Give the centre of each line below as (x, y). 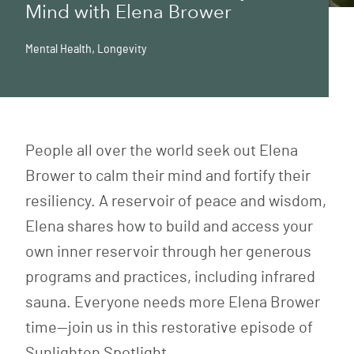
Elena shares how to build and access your (169, 226)
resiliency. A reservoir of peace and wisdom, (176, 201)
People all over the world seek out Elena (162, 151)
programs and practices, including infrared (170, 277)
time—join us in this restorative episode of (169, 328)
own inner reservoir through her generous (168, 252)
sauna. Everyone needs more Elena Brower (173, 302)
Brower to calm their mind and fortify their (168, 176)
